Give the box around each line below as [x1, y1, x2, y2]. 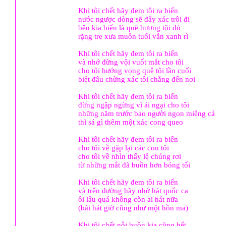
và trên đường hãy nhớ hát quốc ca [78, 187, 188, 195]
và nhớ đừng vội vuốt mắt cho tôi [78, 58, 184, 66]
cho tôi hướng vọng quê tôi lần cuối [78, 67, 191, 75]
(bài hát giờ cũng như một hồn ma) [78, 204, 188, 212]
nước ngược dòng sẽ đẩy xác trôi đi [78, 15, 190, 23]
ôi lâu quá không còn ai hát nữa [78, 195, 178, 203]
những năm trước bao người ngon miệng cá [78, 109, 215, 118]
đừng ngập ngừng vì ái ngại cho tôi [78, 101, 189, 109]
